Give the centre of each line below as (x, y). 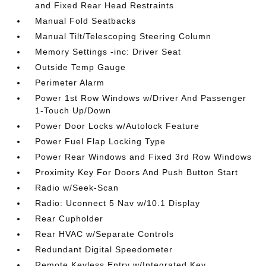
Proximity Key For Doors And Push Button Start (137, 172)
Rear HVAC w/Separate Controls (105, 234)
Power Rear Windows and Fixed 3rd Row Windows (144, 156)
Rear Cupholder (69, 218)
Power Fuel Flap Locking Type (101, 141)
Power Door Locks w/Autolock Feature (118, 126)
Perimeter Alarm (70, 82)
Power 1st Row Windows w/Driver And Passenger (141, 98)
